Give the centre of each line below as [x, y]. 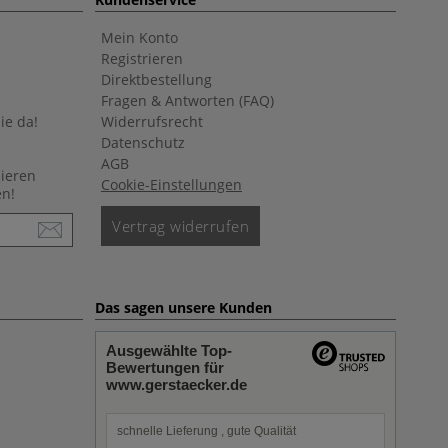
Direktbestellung [156, 79]
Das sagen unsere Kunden [183, 307]
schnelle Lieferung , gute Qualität [206, 431]
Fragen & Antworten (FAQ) [187, 100]
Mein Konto [139, 37]
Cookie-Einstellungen [171, 184]
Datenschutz [143, 142]
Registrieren [142, 58]
